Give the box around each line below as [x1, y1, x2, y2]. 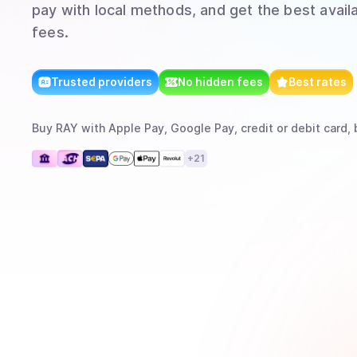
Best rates [288, 75, 347, 88]
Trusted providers [51, 75, 152, 88]
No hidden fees [178, 75, 263, 88]
